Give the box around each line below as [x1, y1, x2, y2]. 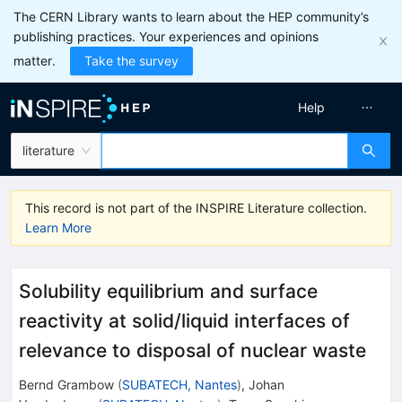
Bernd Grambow [19, 376, 114, 392]
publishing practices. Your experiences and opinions [13, 29, 319, 44]
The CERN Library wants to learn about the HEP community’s [13, 9, 369, 24]
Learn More [25, 220, 92, 235]
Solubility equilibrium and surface [19, 280, 318, 302]
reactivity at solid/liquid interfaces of [19, 310, 350, 332]
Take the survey [84, 53, 179, 68]
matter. [13, 53, 56, 68]
